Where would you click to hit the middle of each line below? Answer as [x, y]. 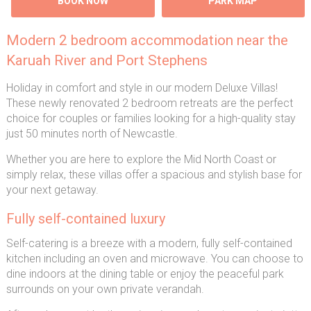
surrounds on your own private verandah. [105, 289]
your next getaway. [52, 190]
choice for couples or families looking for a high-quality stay [151, 118]
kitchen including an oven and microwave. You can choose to [154, 259]
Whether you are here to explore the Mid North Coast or [141, 159]
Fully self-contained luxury [85, 219]
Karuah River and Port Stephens [107, 60]
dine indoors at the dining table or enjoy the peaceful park [145, 274]
